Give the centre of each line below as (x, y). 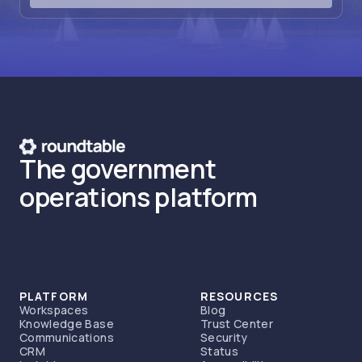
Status (220, 351)
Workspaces (54, 309)
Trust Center (237, 323)
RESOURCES (240, 296)
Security (224, 337)
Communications (67, 337)
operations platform (139, 197)
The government (118, 168)
